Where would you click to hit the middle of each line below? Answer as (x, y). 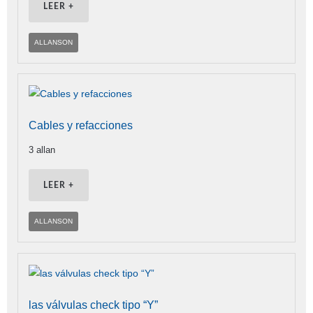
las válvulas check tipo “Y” (93, 305)
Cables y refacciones (81, 126)
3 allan (42, 150)
